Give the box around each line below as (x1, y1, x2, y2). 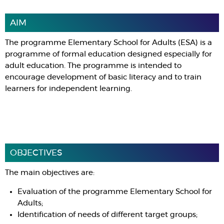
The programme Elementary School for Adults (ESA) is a (5, 39, 212, 46)
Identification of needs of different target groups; (17, 211, 197, 218)
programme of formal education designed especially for (5, 50, 212, 58)
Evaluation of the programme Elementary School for (17, 188, 212, 195)
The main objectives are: (5, 169, 94, 176)
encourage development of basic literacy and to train (5, 73, 201, 81)
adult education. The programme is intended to (5, 62, 181, 69)
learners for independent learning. (5, 85, 132, 92)
